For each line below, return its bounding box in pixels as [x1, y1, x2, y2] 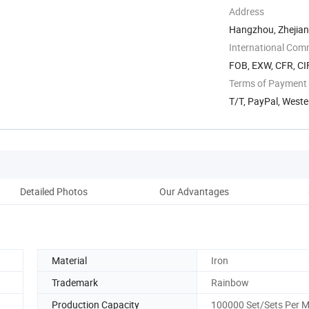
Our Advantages [159, 184, 229, 198]
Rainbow [211, 275, 249, 289]
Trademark [52, 275, 98, 289]
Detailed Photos [20, 184, 88, 198]
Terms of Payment [229, 76, 307, 90]
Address [229, 4, 264, 18]
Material [52, 253, 87, 267]
